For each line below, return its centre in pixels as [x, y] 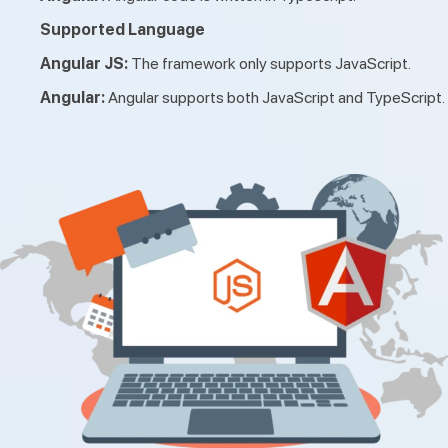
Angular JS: [85, 63]
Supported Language [122, 29]
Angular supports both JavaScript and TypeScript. [276, 97]
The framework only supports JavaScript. [271, 63]
